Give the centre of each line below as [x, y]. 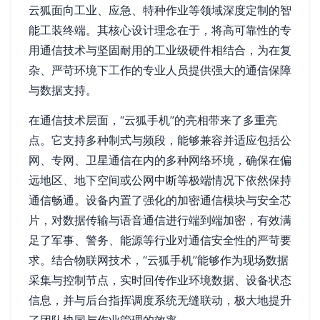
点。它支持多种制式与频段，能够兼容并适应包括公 [160, 140]
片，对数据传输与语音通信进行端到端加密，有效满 [160, 220]
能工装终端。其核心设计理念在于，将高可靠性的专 [160, 30]
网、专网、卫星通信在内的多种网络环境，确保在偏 [160, 160]
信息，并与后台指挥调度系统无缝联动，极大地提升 [160, 300]
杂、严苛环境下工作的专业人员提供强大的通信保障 [160, 70]
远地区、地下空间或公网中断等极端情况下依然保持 [160, 180]
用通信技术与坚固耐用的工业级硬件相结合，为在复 [160, 50]
